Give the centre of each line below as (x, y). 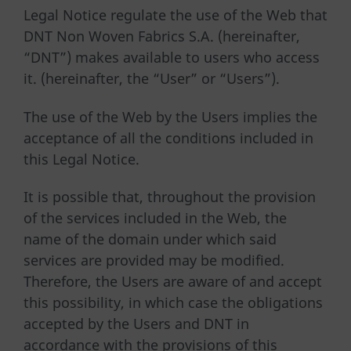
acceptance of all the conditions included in (168, 138)
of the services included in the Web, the (155, 218)
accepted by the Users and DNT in (136, 324)
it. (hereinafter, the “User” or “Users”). (152, 79)
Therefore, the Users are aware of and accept (173, 282)
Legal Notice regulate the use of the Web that (175, 15)
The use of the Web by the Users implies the (170, 116)
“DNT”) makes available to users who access (172, 58)
